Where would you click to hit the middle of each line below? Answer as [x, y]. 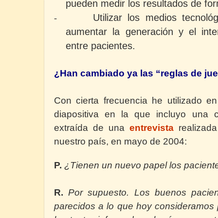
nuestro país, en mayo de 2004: [120, 141]
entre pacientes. [100, 45]
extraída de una [92, 127]
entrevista [152, 127]
